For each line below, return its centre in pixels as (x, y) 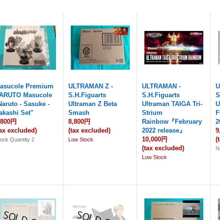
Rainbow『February (172, 122)
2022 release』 (164, 130)
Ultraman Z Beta (93, 104)
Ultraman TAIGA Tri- (172, 104)
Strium (152, 113)
